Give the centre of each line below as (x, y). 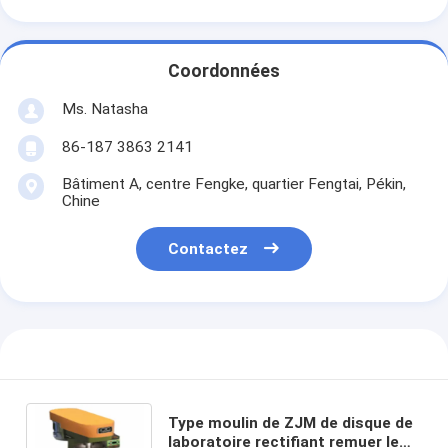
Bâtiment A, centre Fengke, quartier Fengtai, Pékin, (233, 183)
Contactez (208, 249)
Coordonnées (224, 71)
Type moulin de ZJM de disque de (290, 422)
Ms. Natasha (104, 108)
